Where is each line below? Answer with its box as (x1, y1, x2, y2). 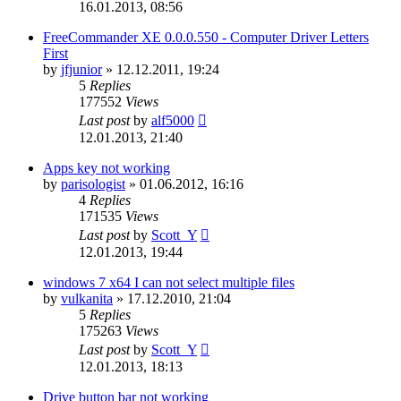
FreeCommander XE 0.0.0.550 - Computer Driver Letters (43, 29, 369, 45)
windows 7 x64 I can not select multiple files (43, 274, 294, 290)
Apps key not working (43, 159, 170, 175)
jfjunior (61, 61, 102, 77)
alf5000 (151, 112, 194, 128)
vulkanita (61, 290, 113, 306)
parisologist (61, 175, 125, 192)
